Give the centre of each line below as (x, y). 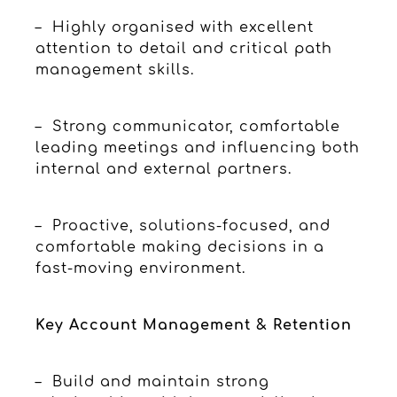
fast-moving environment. (140, 268)
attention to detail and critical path (184, 48)
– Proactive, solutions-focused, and (183, 226)
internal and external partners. (163, 169)
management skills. (115, 70)
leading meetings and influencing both (198, 148)
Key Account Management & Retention (194, 325)
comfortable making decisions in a (180, 247)
